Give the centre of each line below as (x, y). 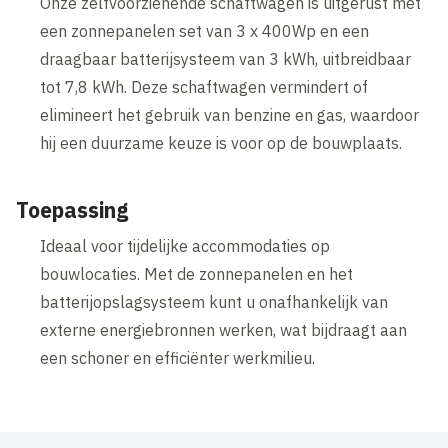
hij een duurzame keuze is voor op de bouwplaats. (221, 143)
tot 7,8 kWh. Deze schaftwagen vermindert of (204, 87)
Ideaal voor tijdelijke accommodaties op (185, 246)
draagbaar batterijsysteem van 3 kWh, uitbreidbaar (226, 59)
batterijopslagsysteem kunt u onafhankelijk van (214, 302)
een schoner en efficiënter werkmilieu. (178, 358)
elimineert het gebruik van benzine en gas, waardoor (230, 115)
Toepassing (72, 210)
